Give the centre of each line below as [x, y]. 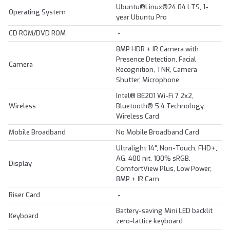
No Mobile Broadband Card [158, 132]
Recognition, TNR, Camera [157, 70]
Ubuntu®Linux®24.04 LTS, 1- [162, 7]
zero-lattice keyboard [149, 221]
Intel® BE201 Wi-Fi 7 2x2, [155, 96]
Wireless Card [138, 117]
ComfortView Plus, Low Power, [164, 169]
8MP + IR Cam [138, 179]
